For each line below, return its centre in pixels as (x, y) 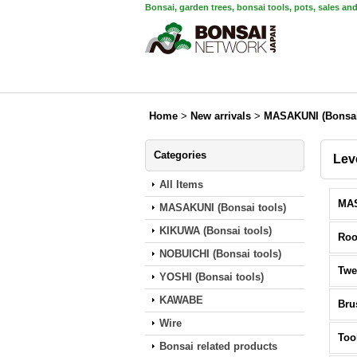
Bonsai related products (218, 346)
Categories (180, 155)
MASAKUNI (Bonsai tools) (223, 208)
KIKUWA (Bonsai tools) (216, 231)
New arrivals (221, 116)
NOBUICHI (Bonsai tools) (220, 254)
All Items (181, 184)
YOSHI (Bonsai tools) (212, 277)
